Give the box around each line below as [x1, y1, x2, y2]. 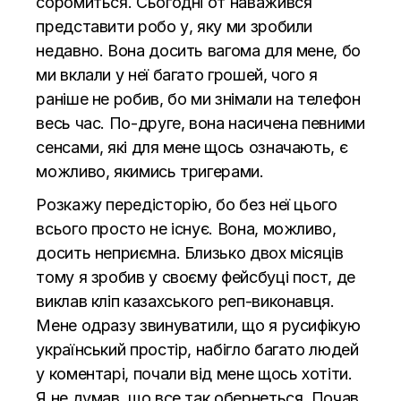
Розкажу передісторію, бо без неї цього [36, 195, 337, 215]
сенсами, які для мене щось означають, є [36, 138, 348, 158]
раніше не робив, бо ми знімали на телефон [36, 90, 361, 109]
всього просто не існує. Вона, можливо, [36, 219, 337, 239]
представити [36, 17, 138, 37]
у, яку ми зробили [175, 17, 313, 37]
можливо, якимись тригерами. [36, 162, 264, 182]
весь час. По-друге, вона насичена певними [36, 114, 365, 133]
